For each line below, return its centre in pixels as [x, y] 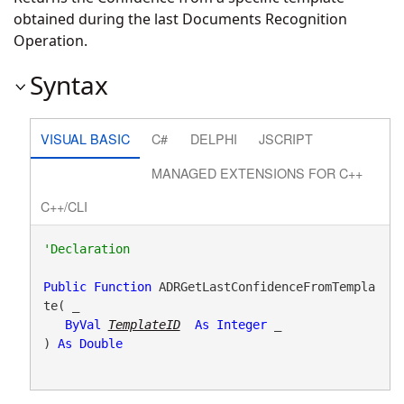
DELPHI [213, 138]
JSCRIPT [286, 138]
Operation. [50, 41]
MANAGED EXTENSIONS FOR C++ [257, 172]
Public [64, 286]
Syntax [69, 85]
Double [101, 343]
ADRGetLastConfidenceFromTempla [263, 286]
